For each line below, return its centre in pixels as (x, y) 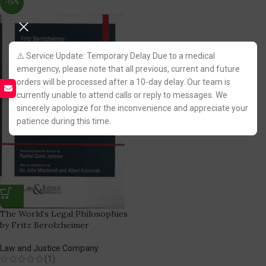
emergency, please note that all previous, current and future (128, 69)
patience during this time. (64, 121)
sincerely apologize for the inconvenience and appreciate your (132, 108)
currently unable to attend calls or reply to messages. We (122, 95)
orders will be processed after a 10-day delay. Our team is (123, 82)
